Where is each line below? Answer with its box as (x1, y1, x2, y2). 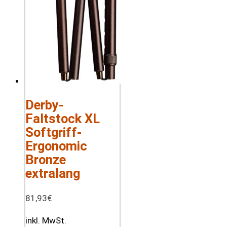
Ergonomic (25, 138, 87, 154)
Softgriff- (25, 125, 82, 140)
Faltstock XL (25, 111, 100, 127)
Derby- (25, 97, 64, 113)
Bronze (25, 152, 66, 168)
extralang (25, 166, 80, 181)
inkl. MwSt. (25, 215, 66, 225)
